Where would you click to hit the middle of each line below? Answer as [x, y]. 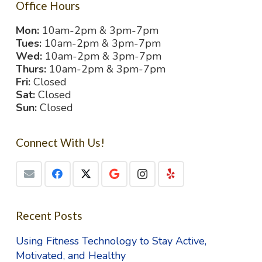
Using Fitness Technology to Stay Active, [111, 241]
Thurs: [31, 69]
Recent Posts [49, 216]
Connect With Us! [60, 143]
